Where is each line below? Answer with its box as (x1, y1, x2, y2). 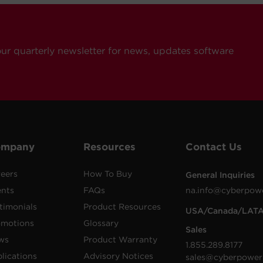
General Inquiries (186, 170, 255, 180)
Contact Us (186, 141, 242, 153)
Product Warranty (83, 235, 157, 244)
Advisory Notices (83, 251, 153, 261)
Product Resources (83, 202, 161, 211)
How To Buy (83, 169, 132, 178)
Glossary (83, 218, 119, 228)
